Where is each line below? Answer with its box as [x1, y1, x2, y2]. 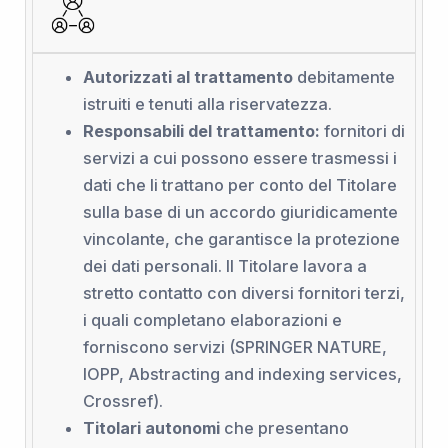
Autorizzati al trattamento [82, 67, 293, 88]
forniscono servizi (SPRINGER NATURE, [82, 337, 387, 358]
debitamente [292, 67, 395, 88]
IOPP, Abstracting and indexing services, [82, 364, 402, 385]
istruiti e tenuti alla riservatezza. [82, 94, 332, 115]
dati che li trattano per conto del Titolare [82, 175, 397, 196]
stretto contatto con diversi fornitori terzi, [82, 283, 405, 304]
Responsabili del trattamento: [82, 121, 320, 142]
